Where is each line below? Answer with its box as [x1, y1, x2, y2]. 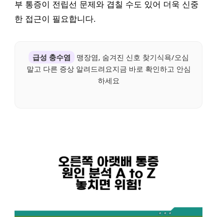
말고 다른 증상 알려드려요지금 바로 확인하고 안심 [26, 63, 191, 74]
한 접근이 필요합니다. [15, 14, 96, 24]
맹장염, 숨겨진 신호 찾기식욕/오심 [74, 52, 189, 62]
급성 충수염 [32, 52, 71, 62]
